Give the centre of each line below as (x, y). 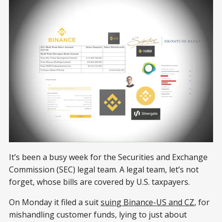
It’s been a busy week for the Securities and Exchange (108, 157)
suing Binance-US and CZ (147, 202)
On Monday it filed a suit (55, 202)
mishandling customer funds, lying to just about (98, 214)
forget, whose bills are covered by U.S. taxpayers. (99, 182)
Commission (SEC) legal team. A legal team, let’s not (104, 169)
